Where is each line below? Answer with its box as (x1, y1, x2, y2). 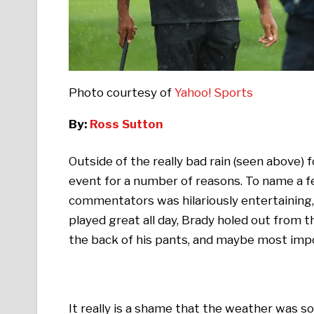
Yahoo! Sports (174, 85, 253, 100)
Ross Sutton (89, 116, 163, 131)
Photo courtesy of (68, 85, 175, 100)
